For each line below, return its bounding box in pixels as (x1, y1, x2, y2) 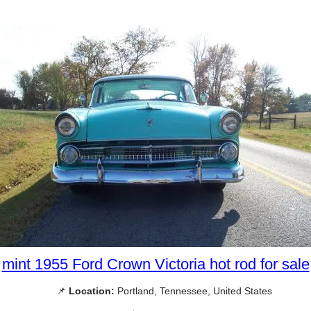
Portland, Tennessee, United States (114, 285, 272, 297)
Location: (68, 285, 115, 297)
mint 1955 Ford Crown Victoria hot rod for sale (1, 255, 310, 274)
